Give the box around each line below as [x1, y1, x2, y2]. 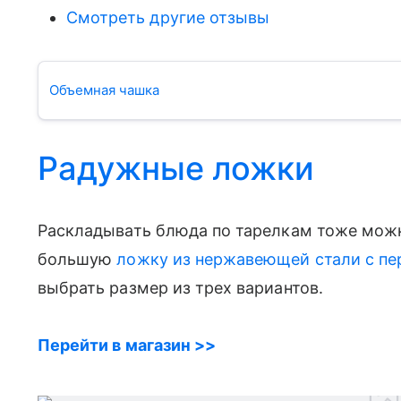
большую [38, 250, 117, 269]
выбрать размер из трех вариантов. [38, 278, 323, 297]
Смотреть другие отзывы [66, 8, 270, 27]
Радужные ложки [38, 149, 314, 188]
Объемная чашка [49, 81, 159, 98]
